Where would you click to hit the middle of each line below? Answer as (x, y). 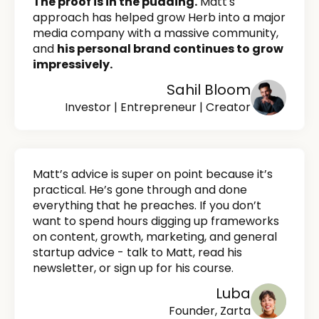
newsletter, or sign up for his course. (133, 268)
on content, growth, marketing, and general (155, 237)
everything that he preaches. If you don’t (147, 206)
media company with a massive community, (156, 33)
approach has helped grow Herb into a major (159, 18)
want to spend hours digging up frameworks (156, 221)
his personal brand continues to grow (170, 49)
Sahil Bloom (209, 90)
